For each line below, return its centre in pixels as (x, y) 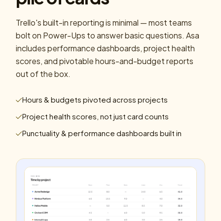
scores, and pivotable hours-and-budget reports (105, 61)
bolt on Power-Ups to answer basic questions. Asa (108, 36)
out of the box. (43, 74)
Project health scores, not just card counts (95, 116)
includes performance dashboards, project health (105, 48)
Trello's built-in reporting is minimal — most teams (104, 23)
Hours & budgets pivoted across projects (95, 100)
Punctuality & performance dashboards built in (102, 133)
